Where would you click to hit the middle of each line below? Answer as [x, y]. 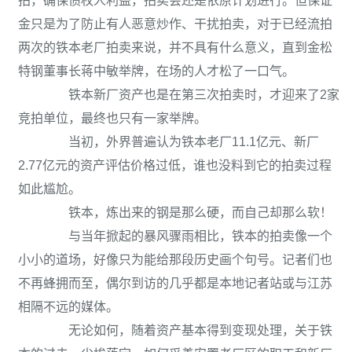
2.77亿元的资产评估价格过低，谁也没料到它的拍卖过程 [175, 165]
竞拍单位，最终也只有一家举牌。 [112, 118]
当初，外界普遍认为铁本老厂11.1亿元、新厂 [181, 142]
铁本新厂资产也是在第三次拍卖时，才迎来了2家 [191, 95]
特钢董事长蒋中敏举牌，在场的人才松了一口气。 [156, 71]
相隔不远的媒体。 [68, 307]
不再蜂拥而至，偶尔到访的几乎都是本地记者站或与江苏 [175, 283]
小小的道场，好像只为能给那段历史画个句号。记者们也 [175, 260]
